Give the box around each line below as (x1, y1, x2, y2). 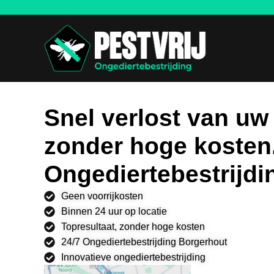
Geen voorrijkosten (61, 191, 143, 201)
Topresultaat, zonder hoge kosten (61, 221, 205, 232)
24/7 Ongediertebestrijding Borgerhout (61, 237, 227, 247)
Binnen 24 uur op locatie (61, 206, 167, 217)
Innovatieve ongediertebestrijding (61, 252, 206, 262)
